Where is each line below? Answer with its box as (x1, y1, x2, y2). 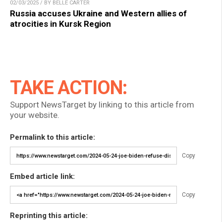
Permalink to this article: (10, 133, 95, 142)
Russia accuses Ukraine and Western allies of (10, 8, 187, 19)
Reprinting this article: (10, 211, 88, 221)
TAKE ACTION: (10, 77, 127, 99)
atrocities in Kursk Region (10, 19, 111, 29)
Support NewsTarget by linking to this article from (10, 100, 194, 110)
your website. (10, 110, 59, 120)
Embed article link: (10, 172, 75, 181)
